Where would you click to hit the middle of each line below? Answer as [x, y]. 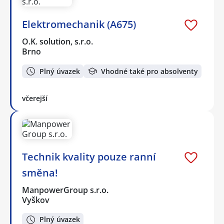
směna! [40, 172]
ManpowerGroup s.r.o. [66, 190]
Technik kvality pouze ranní [89, 156]
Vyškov [36, 200]
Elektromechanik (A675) [79, 24]
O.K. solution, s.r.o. [58, 42]
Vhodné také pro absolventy [149, 71]
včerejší [35, 98]
